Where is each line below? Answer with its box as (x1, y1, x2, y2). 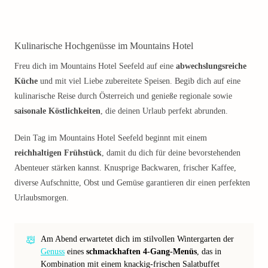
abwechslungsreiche (176, 62, 246, 71)
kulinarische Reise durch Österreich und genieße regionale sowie (14, 92, 232, 100)
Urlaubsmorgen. (14, 193, 69, 202)
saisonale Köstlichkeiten (14, 106, 100, 115)
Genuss (41, 247, 65, 256)
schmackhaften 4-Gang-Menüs (86, 247, 197, 256)
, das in (197, 247, 221, 256)
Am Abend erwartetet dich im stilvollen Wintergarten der (41, 234, 234, 243)
